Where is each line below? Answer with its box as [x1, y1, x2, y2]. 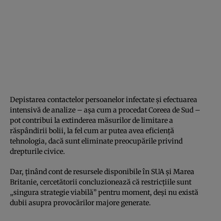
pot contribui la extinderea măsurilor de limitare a [10, 115, 173, 125]
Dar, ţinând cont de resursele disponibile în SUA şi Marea [10, 167, 194, 176]
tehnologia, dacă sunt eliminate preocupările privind [10, 136, 183, 146]
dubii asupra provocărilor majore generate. [10, 198, 151, 207]
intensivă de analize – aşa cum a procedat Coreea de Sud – [10, 105, 200, 114]
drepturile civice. [10, 147, 65, 156]
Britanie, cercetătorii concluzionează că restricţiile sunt [10, 177, 191, 186]
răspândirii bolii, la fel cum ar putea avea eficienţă [10, 126, 174, 135]
